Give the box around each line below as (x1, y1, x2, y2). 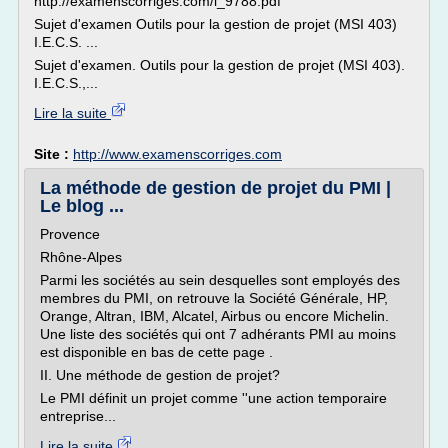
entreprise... (40, 408, 116, 424)
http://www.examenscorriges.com (73, 146, 282, 162)
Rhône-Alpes (40, 249, 122, 265)
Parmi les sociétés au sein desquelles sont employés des (40, 272, 400, 288)
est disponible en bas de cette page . (40, 344, 273, 360)
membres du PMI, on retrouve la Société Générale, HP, (40, 290, 388, 306)
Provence (40, 226, 100, 242)
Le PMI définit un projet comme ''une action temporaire (40, 390, 387, 406)
